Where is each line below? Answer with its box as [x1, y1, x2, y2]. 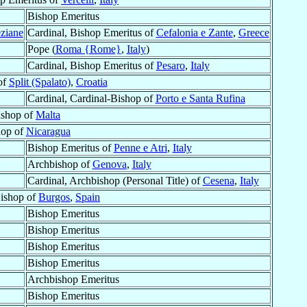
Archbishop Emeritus [27, 273, 119, 286]
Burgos [38, 191, 70, 204]
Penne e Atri [113, 142, 167, 154]
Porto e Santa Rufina [155, 93, 245, 105]
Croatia [75, 76, 108, 88]
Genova [92, 158, 127, 171]
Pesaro [156, 60, 185, 72]
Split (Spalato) [8, 76, 71, 88]
